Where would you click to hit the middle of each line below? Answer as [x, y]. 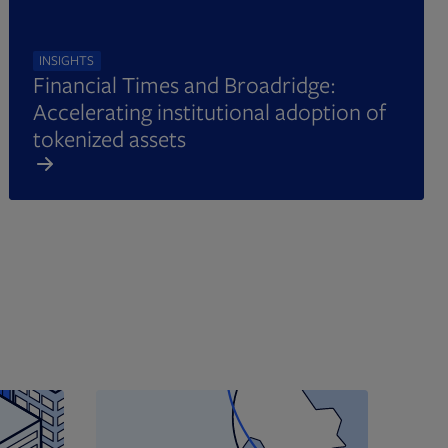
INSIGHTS [67, 60]
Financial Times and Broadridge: [184, 84]
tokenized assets [109, 138]
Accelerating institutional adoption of [209, 111]
